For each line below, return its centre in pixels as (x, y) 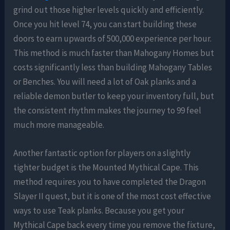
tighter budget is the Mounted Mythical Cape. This (106, 167)
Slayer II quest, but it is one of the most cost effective (112, 196)
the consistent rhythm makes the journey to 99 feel (108, 110)
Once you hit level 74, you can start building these (105, 24)
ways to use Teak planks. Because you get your (99, 210)
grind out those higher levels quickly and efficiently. (109, 9)
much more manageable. (59, 124)
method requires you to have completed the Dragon (110, 181)
